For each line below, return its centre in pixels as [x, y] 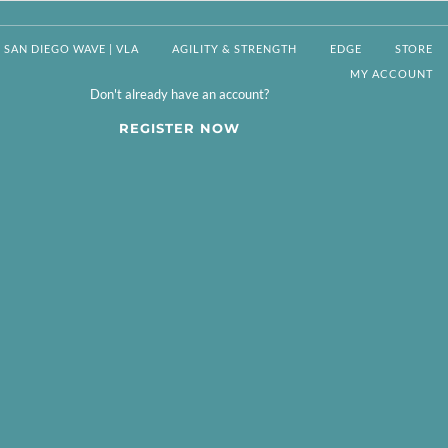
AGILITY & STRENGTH [234, 49]
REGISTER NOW [179, 127]
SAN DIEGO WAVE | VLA [71, 49]
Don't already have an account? [179, 93]
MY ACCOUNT [391, 74]
